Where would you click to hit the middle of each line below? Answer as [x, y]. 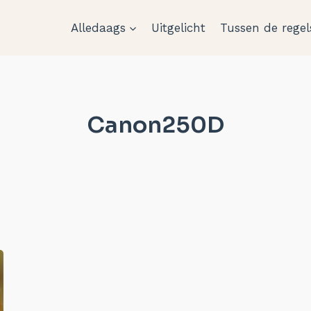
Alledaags [98, 27]
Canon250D [155, 125]
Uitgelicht [179, 27]
